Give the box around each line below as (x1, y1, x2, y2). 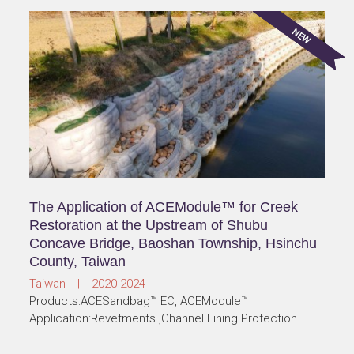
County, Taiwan (29, 254, 126, 270)
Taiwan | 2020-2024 (29, 277, 146, 292)
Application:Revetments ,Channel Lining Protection (29, 311, 298, 326)
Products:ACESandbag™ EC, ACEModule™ (29, 294, 249, 309)
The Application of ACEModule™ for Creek (29, 199, 299, 216)
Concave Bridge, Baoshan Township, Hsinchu (29, 235, 318, 252)
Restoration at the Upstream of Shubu (29, 217, 269, 234)
